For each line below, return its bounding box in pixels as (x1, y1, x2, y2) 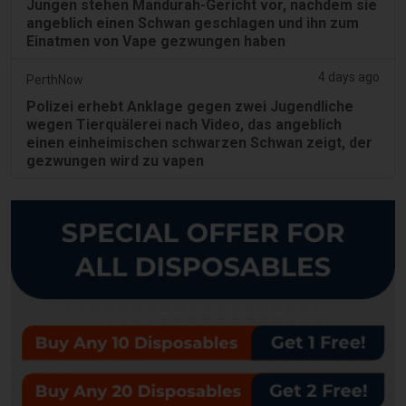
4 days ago (318, 69, 380, 84)
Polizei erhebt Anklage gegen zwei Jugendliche (26, 97, 353, 115)
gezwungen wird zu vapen (26, 151, 204, 169)
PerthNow (26, 72, 83, 87)
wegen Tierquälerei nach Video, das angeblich (26, 115, 342, 133)
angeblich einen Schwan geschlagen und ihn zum (26, 14, 359, 32)
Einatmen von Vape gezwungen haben (26, 32, 285, 50)
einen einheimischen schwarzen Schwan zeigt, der (26, 133, 372, 151)
